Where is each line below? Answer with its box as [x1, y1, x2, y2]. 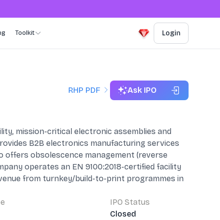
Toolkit [15, 29, 34, 37]
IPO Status [110, 197, 150, 207]
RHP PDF [68, 85, 100, 95]
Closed [110, 209, 136, 219]
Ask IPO [128, 85, 157, 95]
